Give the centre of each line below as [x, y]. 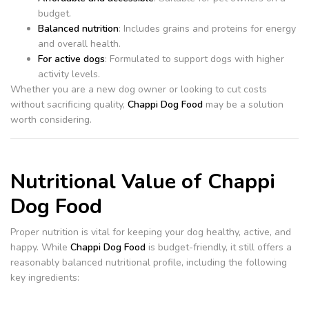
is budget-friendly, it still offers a [219, 247]
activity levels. [69, 74]
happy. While [40, 247]
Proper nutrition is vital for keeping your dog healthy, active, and [151, 232]
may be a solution [243, 104]
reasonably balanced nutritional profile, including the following [149, 262]
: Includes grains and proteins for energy [207, 29]
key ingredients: [45, 277]
